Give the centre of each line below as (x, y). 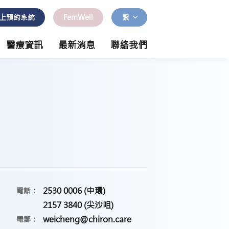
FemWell (78, 17)
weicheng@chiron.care (87, 219)
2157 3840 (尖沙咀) (78, 205)
